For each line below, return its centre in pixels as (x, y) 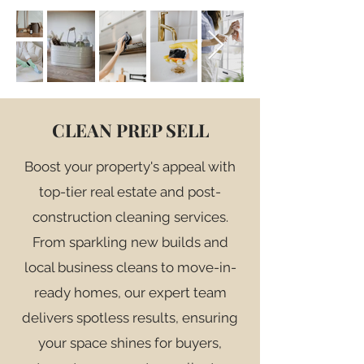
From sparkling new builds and (130, 242)
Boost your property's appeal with (130, 167)
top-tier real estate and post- (130, 192)
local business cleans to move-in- (130, 267)
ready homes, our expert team (130, 292)
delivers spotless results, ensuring (130, 318)
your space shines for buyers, (130, 343)
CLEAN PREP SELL (130, 130)
